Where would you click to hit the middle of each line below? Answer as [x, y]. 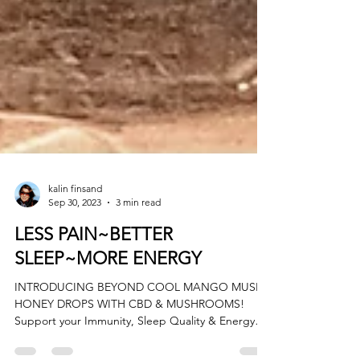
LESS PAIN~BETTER [94, 273]
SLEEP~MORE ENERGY [108, 297]
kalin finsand [75, 227]
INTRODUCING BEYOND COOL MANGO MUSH [139, 326]
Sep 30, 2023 [75, 241]
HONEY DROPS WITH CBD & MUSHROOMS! [129, 343]
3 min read [138, 241]
